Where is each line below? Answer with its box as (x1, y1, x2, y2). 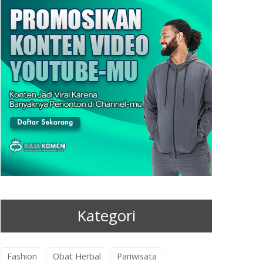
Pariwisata (117, 251, 157, 262)
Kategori (77, 205, 136, 226)
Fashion (7, 251, 37, 262)
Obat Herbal (53, 251, 101, 262)
